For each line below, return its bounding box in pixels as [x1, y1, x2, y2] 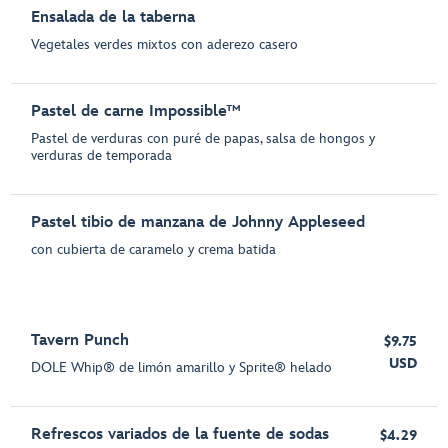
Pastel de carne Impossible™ [31, 102, 242, 121]
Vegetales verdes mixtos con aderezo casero [31, 36, 299, 53]
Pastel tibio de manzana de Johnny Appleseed [31, 213, 366, 232]
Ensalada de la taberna [31, 8, 196, 27]
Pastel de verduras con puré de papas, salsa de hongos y [31, 130, 376, 147]
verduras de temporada [31, 147, 173, 164]
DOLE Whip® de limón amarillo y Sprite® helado [31, 359, 333, 376]
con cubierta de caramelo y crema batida [31, 241, 277, 258]
